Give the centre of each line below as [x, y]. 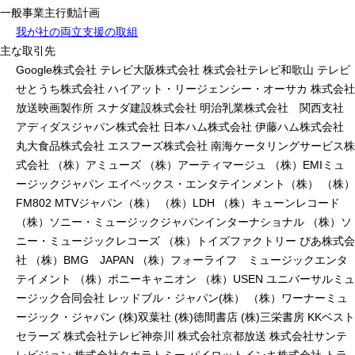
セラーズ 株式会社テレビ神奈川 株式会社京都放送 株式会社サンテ [181, 336]
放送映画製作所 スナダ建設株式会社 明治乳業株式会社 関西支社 [180, 107]
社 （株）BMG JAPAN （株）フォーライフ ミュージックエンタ [182, 260]
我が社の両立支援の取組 [77, 31]
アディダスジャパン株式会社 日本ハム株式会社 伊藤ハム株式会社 [180, 126]
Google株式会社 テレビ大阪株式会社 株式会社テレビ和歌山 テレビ [183, 69]
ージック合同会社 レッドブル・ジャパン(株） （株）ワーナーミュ [182, 298]
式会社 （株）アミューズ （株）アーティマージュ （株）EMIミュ [180, 164]
